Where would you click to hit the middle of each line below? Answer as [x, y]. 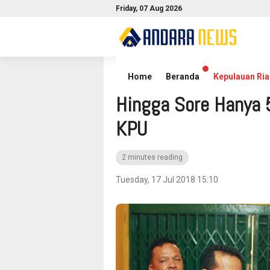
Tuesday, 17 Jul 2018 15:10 [167, 180]
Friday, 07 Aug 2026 [149, 8]
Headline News [181, 69]
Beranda [183, 77]
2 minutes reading [152, 157]
